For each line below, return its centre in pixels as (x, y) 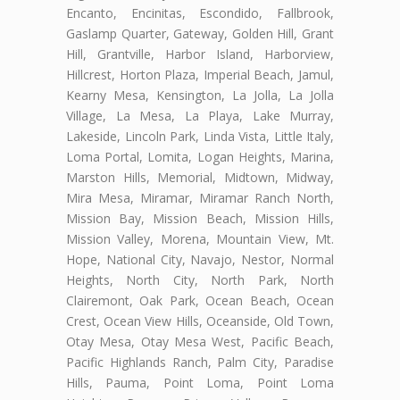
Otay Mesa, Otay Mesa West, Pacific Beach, (200, 342)
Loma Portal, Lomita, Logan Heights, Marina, (200, 157)
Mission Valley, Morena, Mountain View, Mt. (200, 239)
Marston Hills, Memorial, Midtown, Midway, (200, 178)
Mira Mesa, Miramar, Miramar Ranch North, (200, 198)
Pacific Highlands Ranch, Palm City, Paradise (200, 362)
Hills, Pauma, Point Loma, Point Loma (200, 383)
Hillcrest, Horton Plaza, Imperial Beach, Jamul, (200, 75)
